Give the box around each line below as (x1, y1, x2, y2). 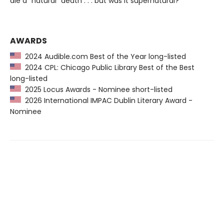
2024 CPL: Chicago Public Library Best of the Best (21, 62, 194, 73)
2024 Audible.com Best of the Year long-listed (21, 51, 186, 62)
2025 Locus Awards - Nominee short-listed (21, 84, 172, 95)
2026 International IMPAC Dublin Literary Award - (21, 95, 192, 106)
